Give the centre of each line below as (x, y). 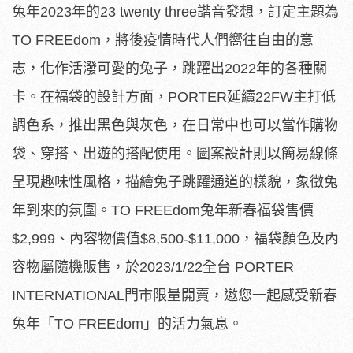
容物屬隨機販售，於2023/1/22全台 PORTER (153, 267)
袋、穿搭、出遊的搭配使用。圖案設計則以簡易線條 (175, 153)
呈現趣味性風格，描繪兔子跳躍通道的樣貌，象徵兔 (175, 182)
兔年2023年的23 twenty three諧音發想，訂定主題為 (175, 11)
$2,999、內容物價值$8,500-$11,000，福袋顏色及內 (175, 238)
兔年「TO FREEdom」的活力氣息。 (127, 323)
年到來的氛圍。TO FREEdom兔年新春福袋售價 (163, 210)
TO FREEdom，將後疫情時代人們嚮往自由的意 (163, 40)
